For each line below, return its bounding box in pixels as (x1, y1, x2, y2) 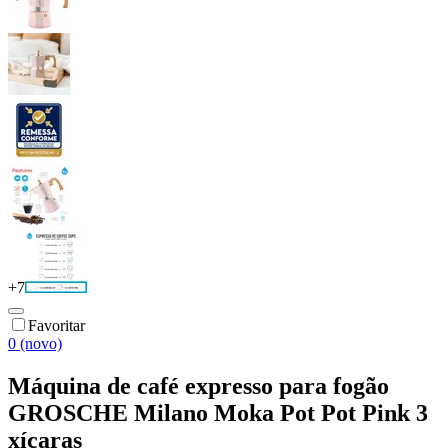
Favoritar (28, 316, 85, 334)
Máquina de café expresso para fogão (8, 372, 389, 399)
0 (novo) (8, 334, 62, 352)
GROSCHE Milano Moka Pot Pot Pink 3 (8, 399, 428, 426)
